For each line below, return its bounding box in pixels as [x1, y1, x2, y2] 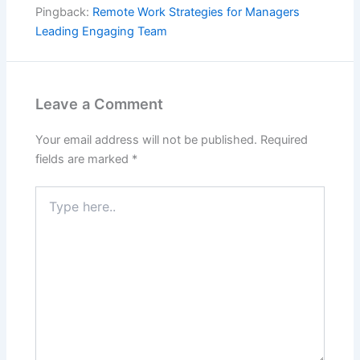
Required [260, 132, 309, 147]
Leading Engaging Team [35, 23, 168, 39]
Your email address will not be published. [35, 132, 258, 147]
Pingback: [35, 4, 93, 19]
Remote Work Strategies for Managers [92, 4, 301, 19]
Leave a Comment [35, 94, 164, 112]
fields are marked [35, 151, 133, 166]
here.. [35, 202, 65, 216]
